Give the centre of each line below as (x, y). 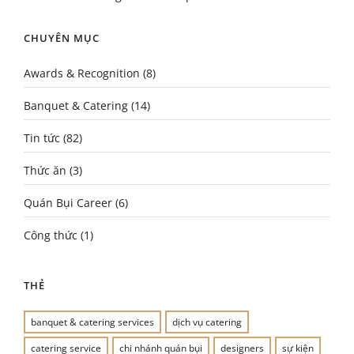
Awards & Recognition (82, 73)
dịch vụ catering (207, 322)
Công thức (51, 235)
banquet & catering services (92, 322)
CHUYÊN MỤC (62, 38)
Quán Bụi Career (68, 203)
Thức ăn (45, 170)
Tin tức (42, 138)
